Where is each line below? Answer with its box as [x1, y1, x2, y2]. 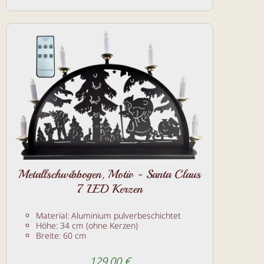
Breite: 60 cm [36, 229, 87, 241]
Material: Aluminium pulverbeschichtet [36, 209, 181, 221]
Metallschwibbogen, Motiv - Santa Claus [18, 166, 201, 181]
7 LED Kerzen [77, 181, 143, 196]
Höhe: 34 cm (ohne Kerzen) [36, 219, 138, 231]
